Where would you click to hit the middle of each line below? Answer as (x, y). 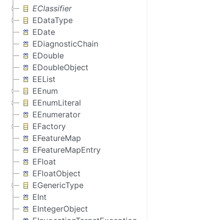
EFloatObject (56, 173)
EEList (44, 79)
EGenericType (58, 185)
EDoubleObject (60, 67)
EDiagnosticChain (65, 44)
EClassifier (52, 8)
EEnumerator (56, 114)
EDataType (53, 20)
